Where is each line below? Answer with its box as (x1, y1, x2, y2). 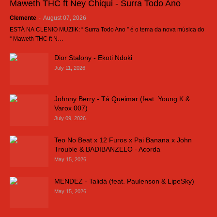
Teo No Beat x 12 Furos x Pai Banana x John (54, 136, 192, 144)
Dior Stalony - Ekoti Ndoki (54, 54, 132, 62)
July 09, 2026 (54, 115, 86, 121)
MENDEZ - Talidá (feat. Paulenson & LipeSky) (54, 177, 194, 185)
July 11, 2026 (54, 65, 85, 71)
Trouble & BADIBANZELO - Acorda (54, 145, 160, 153)
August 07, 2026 (43, 15, 86, 21)
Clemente (10, 15, 36, 21)
